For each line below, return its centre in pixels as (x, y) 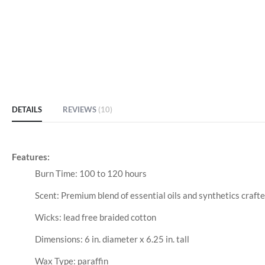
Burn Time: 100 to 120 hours (91, 174)
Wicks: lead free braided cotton (95, 217)
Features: (31, 157)
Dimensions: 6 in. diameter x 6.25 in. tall (112, 239)
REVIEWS (80, 110)
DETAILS (27, 110)
